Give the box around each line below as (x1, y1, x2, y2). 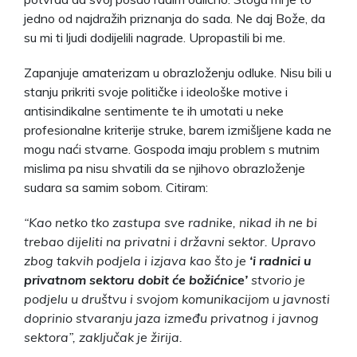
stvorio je (248, 271, 305, 288)
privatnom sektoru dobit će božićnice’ (24, 271, 248, 288)
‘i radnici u (249, 252, 312, 269)
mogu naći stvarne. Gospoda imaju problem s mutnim (24, 140, 320, 157)
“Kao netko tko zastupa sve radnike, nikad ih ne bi (24, 214, 317, 230)
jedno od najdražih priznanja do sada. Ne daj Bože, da (24, 10, 325, 26)
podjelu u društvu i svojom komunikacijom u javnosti (24, 290, 330, 307)
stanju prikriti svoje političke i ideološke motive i (24, 83, 288, 100)
